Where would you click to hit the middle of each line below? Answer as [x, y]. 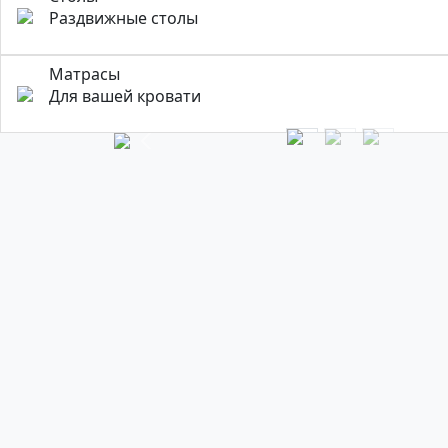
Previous [179, 151]
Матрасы [84, 74]
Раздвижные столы [123, 18]
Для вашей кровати [125, 96]
